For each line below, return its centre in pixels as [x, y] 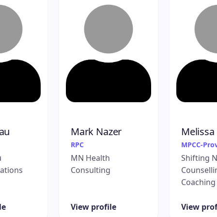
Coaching [198, 182]
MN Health [90, 158]
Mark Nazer [96, 131]
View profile [93, 207]
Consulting [91, 170]
